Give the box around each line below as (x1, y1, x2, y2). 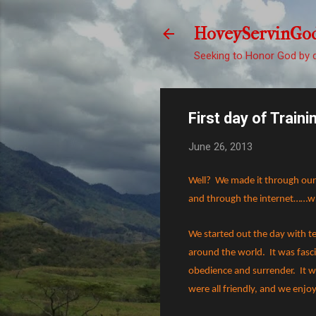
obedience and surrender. (188, 265, 296, 276)
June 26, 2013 (188, 140, 253, 153)
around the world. (188, 247, 265, 258)
